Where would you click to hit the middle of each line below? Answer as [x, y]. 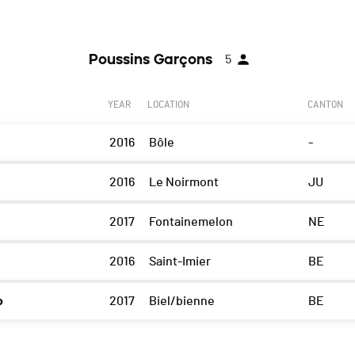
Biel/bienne [181, 302]
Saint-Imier [179, 262]
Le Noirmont [183, 183]
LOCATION [168, 105]
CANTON [325, 105]
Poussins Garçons [151, 60]
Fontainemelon [191, 222]
